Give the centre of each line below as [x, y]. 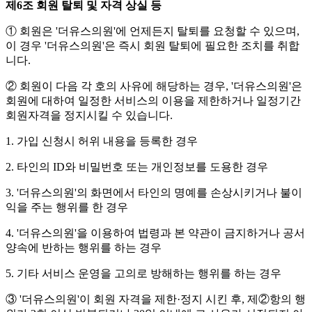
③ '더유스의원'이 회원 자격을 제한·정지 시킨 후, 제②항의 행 [156, 299]
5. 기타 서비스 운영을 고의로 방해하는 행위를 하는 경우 [143, 274]
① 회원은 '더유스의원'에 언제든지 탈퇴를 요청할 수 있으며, [153, 31]
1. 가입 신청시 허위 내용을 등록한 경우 [102, 141]
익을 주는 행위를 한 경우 [67, 208]
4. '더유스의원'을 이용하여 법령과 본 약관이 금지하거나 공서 [155, 233]
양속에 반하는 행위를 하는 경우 [84, 248]
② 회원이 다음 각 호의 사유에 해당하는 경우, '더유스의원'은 [154, 86]
